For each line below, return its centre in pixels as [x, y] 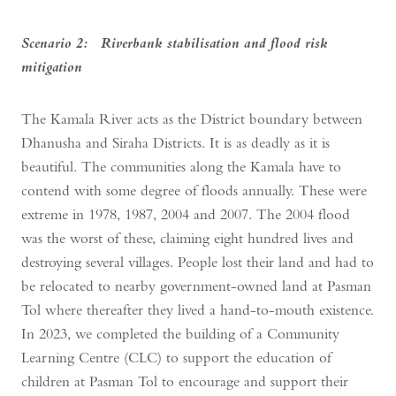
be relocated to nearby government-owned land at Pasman [196, 286]
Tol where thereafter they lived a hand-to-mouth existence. [198, 309]
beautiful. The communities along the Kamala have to [181, 166]
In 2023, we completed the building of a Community [180, 333]
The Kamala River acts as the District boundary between [192, 118]
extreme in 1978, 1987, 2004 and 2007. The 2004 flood [186, 214]
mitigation [52, 66]
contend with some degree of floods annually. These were [194, 190]
